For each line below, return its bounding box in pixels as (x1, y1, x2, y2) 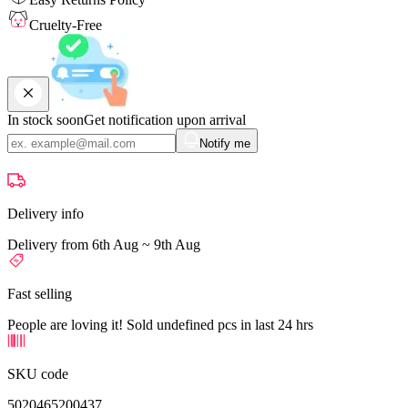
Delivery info (7, 205, 84, 221)
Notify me (199, 136, 250, 150)
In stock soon (7, 111, 84, 127)
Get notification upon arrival (84, 111, 246, 127)
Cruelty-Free (29, 16, 102, 33)
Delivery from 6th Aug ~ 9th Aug (7, 236, 200, 252)
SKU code (7, 365, 68, 382)
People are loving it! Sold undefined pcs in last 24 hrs (7, 316, 313, 332)
